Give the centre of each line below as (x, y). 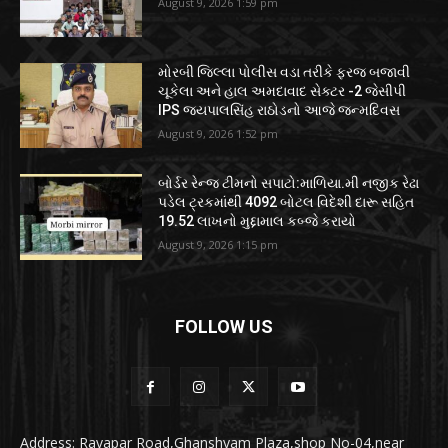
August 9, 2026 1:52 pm (218, 133)
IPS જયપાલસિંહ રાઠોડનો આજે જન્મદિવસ (279, 109)
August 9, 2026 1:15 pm (218, 245)
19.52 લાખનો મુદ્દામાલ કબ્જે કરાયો (257, 221)
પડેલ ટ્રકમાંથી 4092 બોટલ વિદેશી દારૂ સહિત (286, 202)
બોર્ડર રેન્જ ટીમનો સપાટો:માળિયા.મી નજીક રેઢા (289, 183)
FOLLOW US (224, 327)
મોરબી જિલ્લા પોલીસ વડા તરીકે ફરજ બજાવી (284, 71)
